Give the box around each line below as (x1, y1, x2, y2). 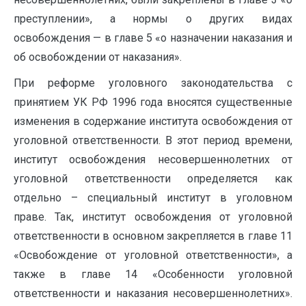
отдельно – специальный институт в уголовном (14, 191, 292, 204)
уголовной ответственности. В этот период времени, (14, 134, 292, 147)
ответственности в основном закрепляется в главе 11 (14, 229, 292, 242)
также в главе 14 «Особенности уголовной (14, 268, 292, 281)
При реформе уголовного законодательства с (14, 76, 292, 89)
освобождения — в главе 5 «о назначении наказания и (14, 31, 292, 44)
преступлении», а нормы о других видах (14, 12, 292, 25)
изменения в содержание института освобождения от (14, 115, 292, 128)
